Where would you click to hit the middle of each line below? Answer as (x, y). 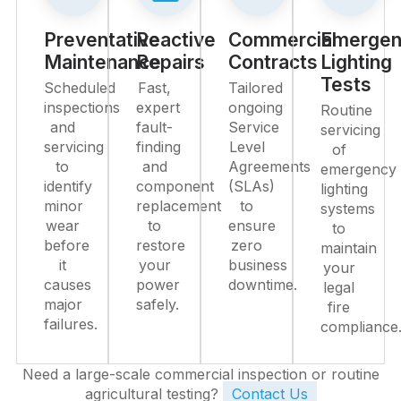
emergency (358, 169)
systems (348, 209)
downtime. (263, 285)
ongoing (256, 107)
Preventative (102, 40)
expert (158, 107)
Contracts (273, 62)
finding (158, 147)
